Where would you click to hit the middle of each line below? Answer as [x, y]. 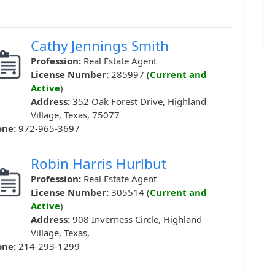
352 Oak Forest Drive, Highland [139, 102]
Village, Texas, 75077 [75, 115]
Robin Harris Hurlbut [99, 164]
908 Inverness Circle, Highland [137, 219]
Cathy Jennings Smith [100, 46]
